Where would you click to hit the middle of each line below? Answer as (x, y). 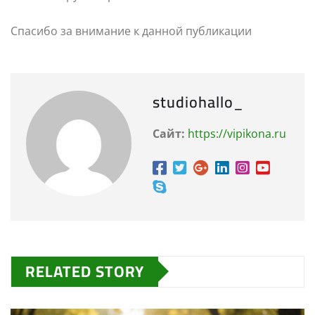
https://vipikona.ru (237, 133)
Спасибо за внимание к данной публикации (131, 31)
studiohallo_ (198, 102)
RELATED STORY (85, 271)
